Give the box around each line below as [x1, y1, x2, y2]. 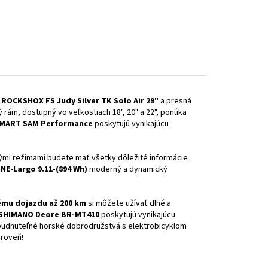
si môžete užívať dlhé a [86, 197, 171, 209]
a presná [159, 95, 191, 107]
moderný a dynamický [87, 163, 167, 175]
